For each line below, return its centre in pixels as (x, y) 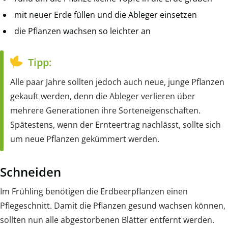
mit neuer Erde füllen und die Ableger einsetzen (106, 15)
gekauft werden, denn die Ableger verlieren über (103, 96)
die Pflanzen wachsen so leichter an (82, 31)
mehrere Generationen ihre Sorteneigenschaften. (105, 111)
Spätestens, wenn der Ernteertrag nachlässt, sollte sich (116, 125)
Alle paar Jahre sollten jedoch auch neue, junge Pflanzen (117, 82)
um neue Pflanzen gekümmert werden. (85, 139)
